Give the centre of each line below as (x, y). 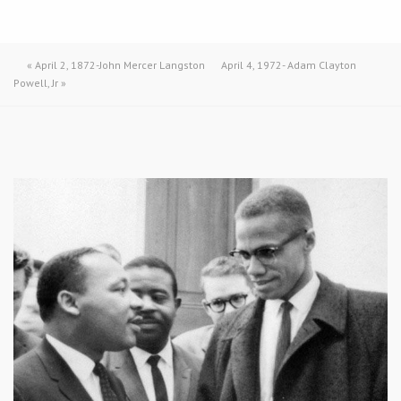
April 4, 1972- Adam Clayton (289, 65)
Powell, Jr (36, 83)
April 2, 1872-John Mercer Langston (120, 65)
